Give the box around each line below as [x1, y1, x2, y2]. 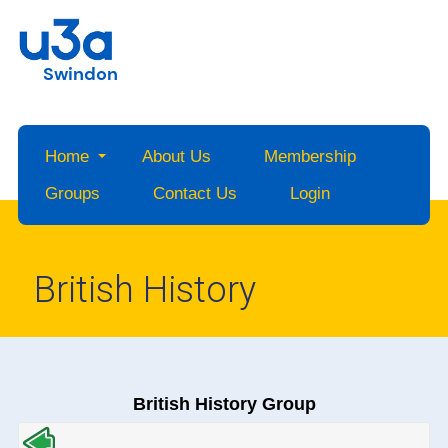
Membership [263, 147, 356, 167]
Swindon [43, 62, 119, 87]
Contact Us [152, 184, 237, 204]
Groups [44, 184, 100, 204]
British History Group [132, 394, 316, 415]
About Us [141, 147, 211, 167]
